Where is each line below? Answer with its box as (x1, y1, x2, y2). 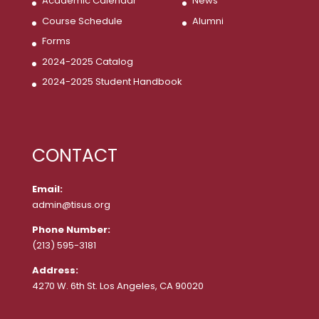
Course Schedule (41, 14, 122, 28)
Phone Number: (31, 222, 110, 236)
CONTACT (31, 142, 117, 168)
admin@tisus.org (31, 197, 110, 211)
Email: (31, 182, 65, 196)
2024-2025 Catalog (41, 54, 133, 68)
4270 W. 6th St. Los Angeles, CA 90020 (31, 278, 204, 293)
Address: (31, 263, 78, 277)
